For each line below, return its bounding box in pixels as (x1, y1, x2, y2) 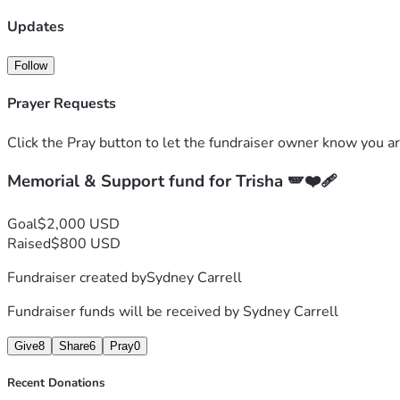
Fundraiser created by (7, 267, 146, 287)
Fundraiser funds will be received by (7, 301, 243, 321)
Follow (14, 58, 47, 72)
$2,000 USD (37, 213, 120, 234)
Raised (7, 233, 51, 254)
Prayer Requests (7, 94, 116, 114)
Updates (7, 16, 64, 37)
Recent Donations (7, 375, 104, 392)
